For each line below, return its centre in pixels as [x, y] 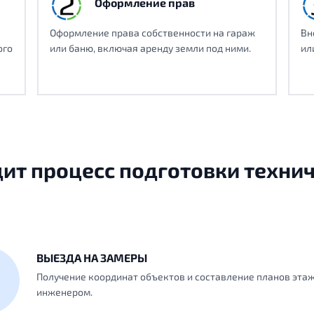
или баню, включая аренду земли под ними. [150, 48]
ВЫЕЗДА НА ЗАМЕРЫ [92, 258]
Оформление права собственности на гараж [152, 33]
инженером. [64, 292]
